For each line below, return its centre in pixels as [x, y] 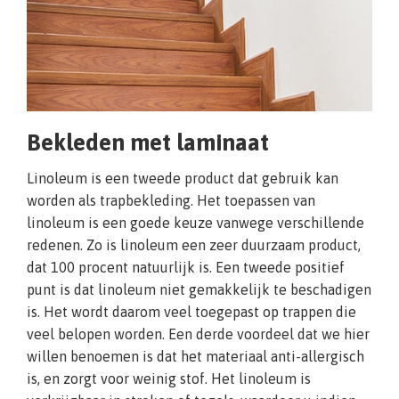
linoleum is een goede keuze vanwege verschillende [195, 223]
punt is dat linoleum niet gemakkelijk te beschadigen [199, 290]
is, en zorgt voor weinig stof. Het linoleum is [169, 379]
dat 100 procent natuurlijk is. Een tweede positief [186, 268]
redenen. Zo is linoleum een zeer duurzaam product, [194, 245]
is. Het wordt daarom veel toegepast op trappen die [191, 312]
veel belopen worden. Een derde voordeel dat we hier [198, 334]
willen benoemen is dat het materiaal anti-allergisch [195, 357]
